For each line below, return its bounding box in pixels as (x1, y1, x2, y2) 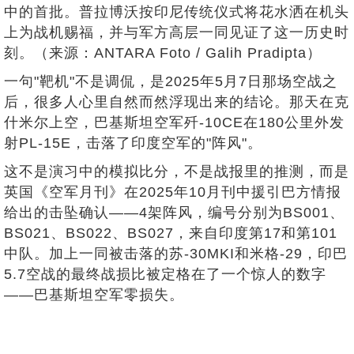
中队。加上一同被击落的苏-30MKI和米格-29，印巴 (4, 245, 348, 262)
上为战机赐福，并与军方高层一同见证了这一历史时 (4, 24, 349, 40)
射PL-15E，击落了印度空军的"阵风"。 (4, 134, 262, 151)
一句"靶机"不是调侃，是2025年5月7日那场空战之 (4, 73, 337, 89)
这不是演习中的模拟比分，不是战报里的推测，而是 (4, 163, 349, 179)
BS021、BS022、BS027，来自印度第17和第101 (4, 224, 337, 241)
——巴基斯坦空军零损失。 (4, 286, 184, 303)
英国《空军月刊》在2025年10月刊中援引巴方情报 (4, 183, 341, 200)
